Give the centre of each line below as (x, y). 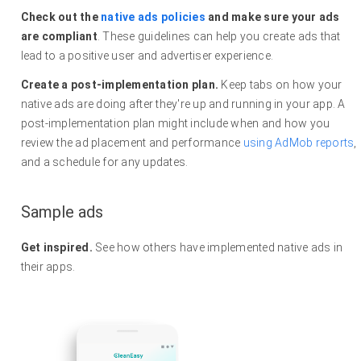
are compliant (59, 37)
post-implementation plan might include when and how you (175, 124)
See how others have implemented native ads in (219, 248)
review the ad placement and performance (131, 143)
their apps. (48, 267)
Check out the (61, 17)
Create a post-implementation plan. (120, 85)
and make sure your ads (272, 17)
